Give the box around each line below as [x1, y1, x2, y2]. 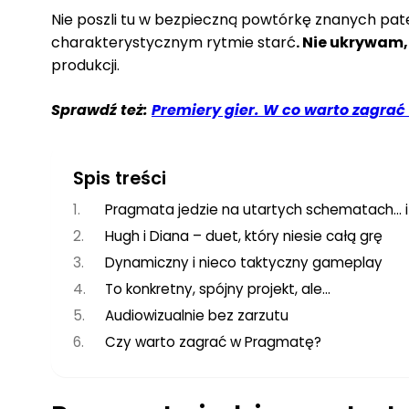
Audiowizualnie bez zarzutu [105, 305, 289, 325]
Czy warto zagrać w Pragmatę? [105, 331, 322, 351]
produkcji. [51, 54, 120, 76]
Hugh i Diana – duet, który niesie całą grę [105, 225, 383, 246]
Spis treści [73, 164, 166, 191]
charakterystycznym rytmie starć [51, 31, 296, 53]
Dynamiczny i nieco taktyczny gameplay [105, 252, 383, 272]
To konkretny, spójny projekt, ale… [105, 278, 331, 299]
